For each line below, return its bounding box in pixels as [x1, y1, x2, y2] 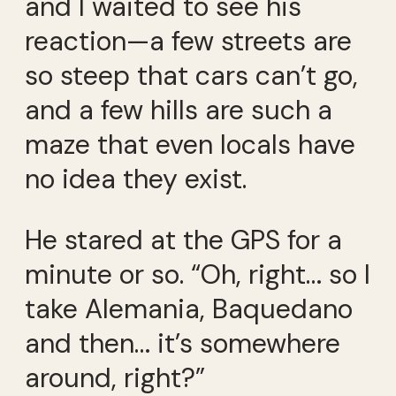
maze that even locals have [25, 127, 355, 163]
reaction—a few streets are [25, 24, 352, 59]
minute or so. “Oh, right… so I [25, 257, 370, 293]
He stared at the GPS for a [25, 223, 342, 258]
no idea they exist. [25, 162, 247, 197]
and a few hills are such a [25, 93, 332, 128]
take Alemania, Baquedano [25, 292, 353, 327]
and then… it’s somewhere [25, 326, 340, 362]
